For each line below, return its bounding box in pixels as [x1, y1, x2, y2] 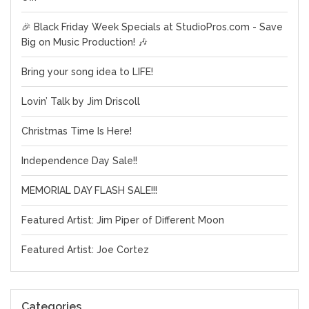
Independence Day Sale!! [21, 155, 138, 166]
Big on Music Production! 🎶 [21, 37, 148, 48]
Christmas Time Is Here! [21, 126, 132, 137]
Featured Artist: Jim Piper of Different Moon [21, 215, 225, 226]
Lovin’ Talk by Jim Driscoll [21, 96, 141, 107]
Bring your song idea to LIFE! [21, 66, 154, 77]
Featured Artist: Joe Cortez [21, 244, 150, 255]
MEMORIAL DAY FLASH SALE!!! [21, 185, 158, 196]
